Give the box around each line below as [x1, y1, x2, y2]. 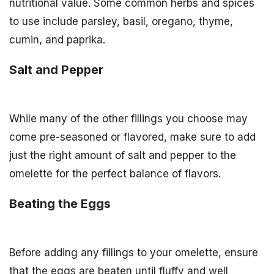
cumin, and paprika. [9, 34, 105, 46]
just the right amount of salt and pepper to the [9, 149, 236, 162]
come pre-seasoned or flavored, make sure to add [9, 131, 256, 144]
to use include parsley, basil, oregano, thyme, [9, 15, 233, 28]
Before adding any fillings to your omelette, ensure [9, 246, 258, 259]
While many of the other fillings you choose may [9, 113, 248, 125]
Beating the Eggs [9, 196, 111, 211]
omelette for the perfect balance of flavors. [9, 168, 221, 180]
